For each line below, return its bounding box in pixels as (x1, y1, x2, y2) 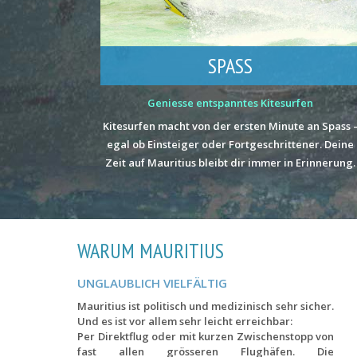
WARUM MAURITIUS (77, 237, 224, 264)
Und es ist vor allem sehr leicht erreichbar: (77, 313, 292, 328)
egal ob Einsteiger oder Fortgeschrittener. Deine (107, 136, 355, 151)
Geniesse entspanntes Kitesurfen (147, 95, 314, 110)
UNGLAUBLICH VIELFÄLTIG (77, 274, 227, 291)
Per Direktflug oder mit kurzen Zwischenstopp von (77, 328, 334, 343)
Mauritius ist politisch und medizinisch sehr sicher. (77, 298, 334, 313)
